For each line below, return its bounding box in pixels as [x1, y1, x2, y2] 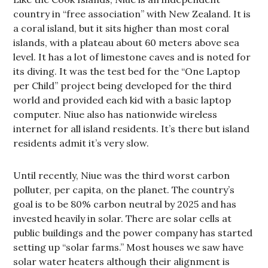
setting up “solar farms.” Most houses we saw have [13, 241, 244, 253]
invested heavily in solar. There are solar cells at [13, 212, 232, 224]
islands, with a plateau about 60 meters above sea [13, 36, 240, 48]
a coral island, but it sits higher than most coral [13, 22, 230, 34]
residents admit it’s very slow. [13, 137, 150, 149]
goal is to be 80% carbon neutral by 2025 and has [13, 198, 237, 210]
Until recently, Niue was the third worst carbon [13, 169, 230, 181]
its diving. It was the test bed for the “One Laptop [13, 65, 240, 77]
